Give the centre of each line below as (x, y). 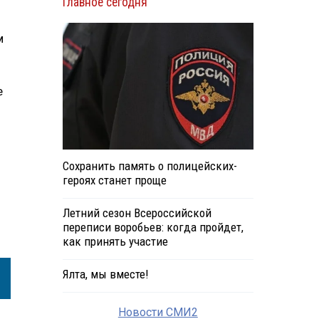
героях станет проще (114, 181)
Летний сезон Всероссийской (137, 213)
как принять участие (115, 242)
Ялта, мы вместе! (105, 274)
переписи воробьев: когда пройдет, (153, 228)
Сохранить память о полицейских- (150, 166)
